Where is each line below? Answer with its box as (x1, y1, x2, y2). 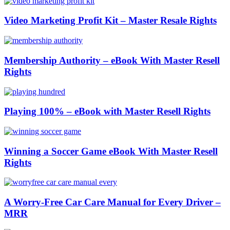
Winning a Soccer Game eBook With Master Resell (4, 145, 218, 157)
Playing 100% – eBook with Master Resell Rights (4, 106, 210, 117)
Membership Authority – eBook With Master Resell (4, 54, 220, 66)
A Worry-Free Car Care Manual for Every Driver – (4, 197, 221, 208)
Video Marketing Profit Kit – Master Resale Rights (4, 15, 217, 26)
